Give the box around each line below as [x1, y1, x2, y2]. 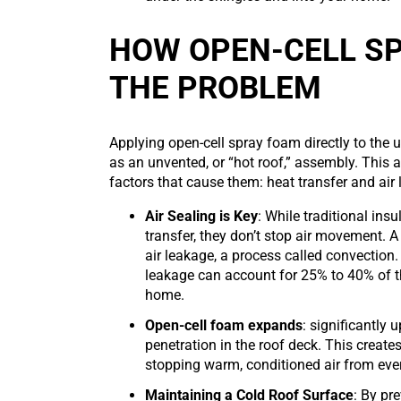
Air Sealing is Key [145, 208, 258, 226]
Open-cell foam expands [145, 317, 303, 335]
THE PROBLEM [109, 70, 321, 107]
